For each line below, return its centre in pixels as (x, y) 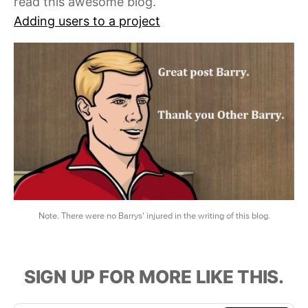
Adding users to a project (87, 21)
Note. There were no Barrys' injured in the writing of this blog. (154, 217)
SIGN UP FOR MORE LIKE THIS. (154, 277)
